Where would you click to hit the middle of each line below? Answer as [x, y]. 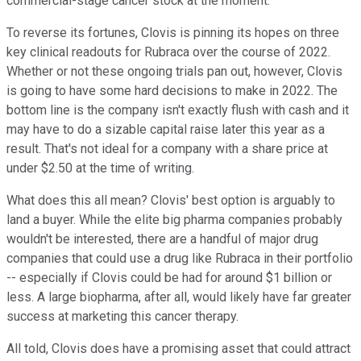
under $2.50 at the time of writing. [102, 168]
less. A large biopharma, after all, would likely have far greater [179, 297]
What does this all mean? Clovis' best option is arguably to [171, 201]
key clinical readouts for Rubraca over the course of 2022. [168, 52]
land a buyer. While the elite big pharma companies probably [174, 220]
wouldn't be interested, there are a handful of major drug [162, 239]
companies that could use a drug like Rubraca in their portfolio [180, 259]
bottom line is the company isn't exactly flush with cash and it [178, 110]
